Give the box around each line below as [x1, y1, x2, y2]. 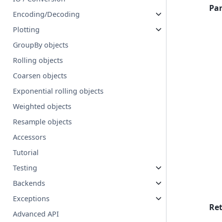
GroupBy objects [13, 40, 69, 50]
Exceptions [13, 194, 50, 204]
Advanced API [13, 209, 59, 219]
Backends [13, 178, 46, 188]
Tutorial [13, 148, 39, 158]
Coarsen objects [13, 71, 67, 81]
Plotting [13, 25, 40, 35]
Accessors [13, 132, 47, 142]
